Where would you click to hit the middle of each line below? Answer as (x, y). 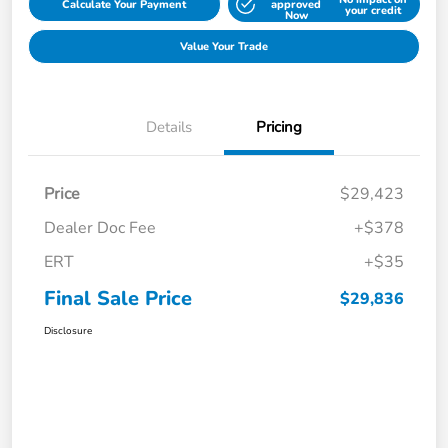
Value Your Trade (224, 47)
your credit (372, 10)
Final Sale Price (118, 299)
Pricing (279, 127)
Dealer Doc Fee (100, 228)
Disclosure (68, 331)
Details (169, 127)
